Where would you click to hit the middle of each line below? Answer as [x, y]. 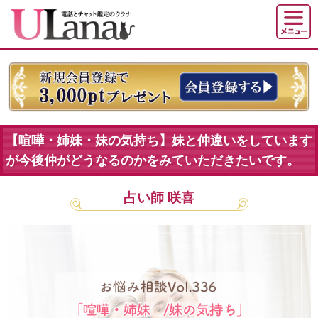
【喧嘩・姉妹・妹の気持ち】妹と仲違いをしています [159, 140]
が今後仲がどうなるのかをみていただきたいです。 [152, 160]
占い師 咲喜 [159, 198]
